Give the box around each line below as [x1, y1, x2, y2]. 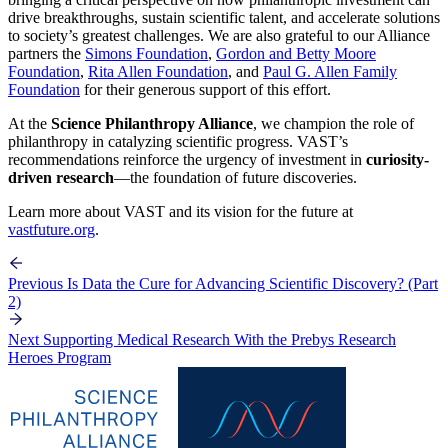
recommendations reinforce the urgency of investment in [8, 150, 366, 168]
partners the [8, 44, 85, 62]
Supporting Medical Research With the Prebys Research [43, 330, 396, 348]
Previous [8, 274, 67, 292]
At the [8, 114, 51, 132]
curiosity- [366, 150, 429, 168]
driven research [8, 168, 114, 186]
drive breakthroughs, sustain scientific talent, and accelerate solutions [8, 8, 440, 26]
